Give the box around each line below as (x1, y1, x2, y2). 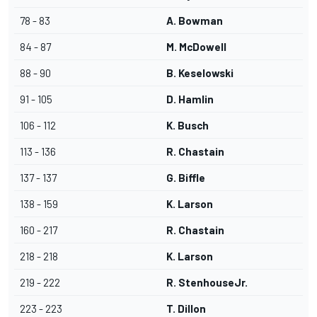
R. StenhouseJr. (166, 276, 248, 289)
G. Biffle (166, 171, 205, 185)
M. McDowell (166, 40, 226, 54)
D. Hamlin (166, 93, 214, 106)
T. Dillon (166, 302, 206, 316)
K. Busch (166, 119, 209, 132)
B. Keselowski (166, 67, 234, 80)
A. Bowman (166, 14, 223, 28)
